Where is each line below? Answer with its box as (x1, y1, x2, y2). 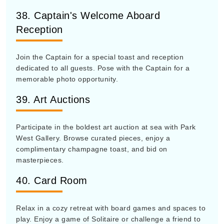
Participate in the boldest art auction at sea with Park (16, 123, 196, 131)
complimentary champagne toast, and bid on (16, 145, 167, 153)
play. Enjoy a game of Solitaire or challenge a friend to (16, 215, 200, 223)
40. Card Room (16, 175, 87, 186)
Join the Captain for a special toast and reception (16, 53, 183, 61)
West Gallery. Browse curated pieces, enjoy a (16, 134, 170, 142)
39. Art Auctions (16, 94, 90, 105)
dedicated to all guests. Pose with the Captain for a (16, 64, 189, 72)
